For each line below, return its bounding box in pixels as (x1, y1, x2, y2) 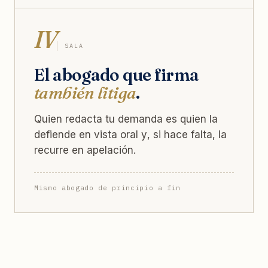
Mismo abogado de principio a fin (34, 183, 181, 192)
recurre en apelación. (34, 144, 136, 156)
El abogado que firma (34, 64, 199, 85)
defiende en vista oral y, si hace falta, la (34, 128, 227, 141)
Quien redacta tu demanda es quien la (34, 112, 218, 125)
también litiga (34, 82, 136, 103)
